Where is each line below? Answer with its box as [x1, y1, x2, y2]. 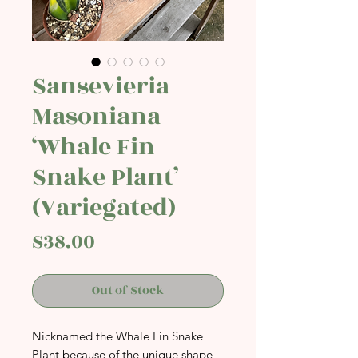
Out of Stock [92, 281, 164, 300]
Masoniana [32, 98, 161, 135]
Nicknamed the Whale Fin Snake [32, 328, 203, 344]
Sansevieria [32, 68, 169, 105]
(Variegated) [32, 189, 176, 226]
